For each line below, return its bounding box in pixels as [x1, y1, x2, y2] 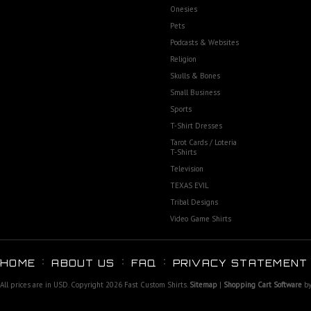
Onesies [170, 4, 197, 14]
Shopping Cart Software [224, 280, 302, 289]
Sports [170, 104, 192, 114]
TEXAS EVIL [170, 180, 209, 190]
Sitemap [190, 280, 217, 289]
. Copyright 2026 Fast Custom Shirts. [68, 280, 190, 289]
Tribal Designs [170, 197, 218, 207]
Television [170, 164, 203, 174]
